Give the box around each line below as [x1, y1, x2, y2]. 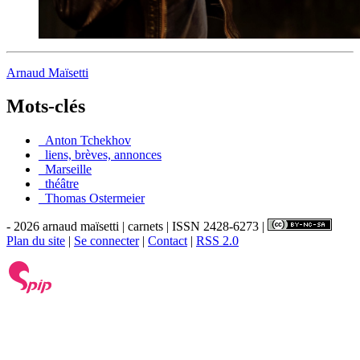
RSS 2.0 [196, 234, 239, 248]
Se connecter [74, 234, 139, 248]
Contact [148, 234, 187, 248]
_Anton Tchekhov [39, 133, 131, 148]
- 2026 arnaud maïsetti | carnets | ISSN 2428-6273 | [6, 219, 268, 234]
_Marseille [39, 162, 92, 177]
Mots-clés [6, 96, 85, 117]
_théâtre [39, 177, 79, 191]
